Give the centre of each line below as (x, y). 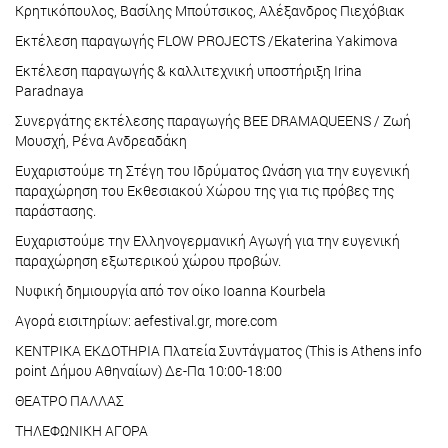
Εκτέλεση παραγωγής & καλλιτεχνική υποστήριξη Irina (188, 71)
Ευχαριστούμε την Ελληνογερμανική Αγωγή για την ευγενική (207, 241)
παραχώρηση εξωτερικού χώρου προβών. (148, 261)
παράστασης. (55, 211)
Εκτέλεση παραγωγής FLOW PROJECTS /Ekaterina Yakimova (206, 41)
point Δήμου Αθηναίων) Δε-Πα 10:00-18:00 (148, 371)
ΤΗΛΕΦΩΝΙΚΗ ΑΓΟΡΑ (81, 431)
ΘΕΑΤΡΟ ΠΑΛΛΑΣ (69, 401)
